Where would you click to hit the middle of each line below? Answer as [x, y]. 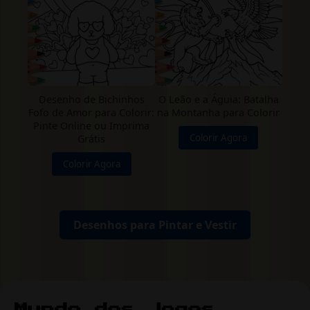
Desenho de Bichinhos [91, 100]
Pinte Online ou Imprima [92, 126]
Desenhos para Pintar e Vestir [155, 225]
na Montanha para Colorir [219, 113]
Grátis [92, 139]
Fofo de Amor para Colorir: [92, 113]
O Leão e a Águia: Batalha [218, 100]
